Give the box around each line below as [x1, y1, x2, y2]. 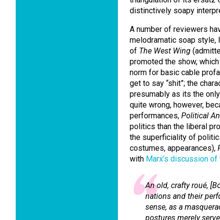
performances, [130, 111, 181, 120]
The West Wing [139, 46, 191, 55]
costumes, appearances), [130, 143, 218, 153]
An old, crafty [145, 181, 192, 190]
